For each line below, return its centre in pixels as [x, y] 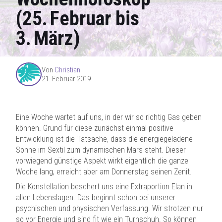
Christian [67, 70]
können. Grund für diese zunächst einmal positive [95, 128]
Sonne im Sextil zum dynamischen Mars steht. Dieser [101, 150]
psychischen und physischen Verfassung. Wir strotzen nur [110, 208]
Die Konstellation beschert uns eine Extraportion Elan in [104, 187]
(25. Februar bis [78, 19]
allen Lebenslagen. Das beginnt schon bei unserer [96, 197]
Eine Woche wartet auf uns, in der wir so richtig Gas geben [109, 117]
